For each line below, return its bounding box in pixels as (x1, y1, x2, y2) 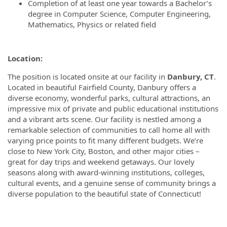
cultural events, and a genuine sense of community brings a (8, 178, 216, 188)
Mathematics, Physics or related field (28, 19, 156, 29)
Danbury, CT (167, 71, 214, 82)
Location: (8, 53, 43, 63)
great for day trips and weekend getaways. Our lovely (8, 157, 195, 167)
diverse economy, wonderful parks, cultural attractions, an (8, 93, 210, 103)
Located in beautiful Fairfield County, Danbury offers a (8, 82, 196, 92)
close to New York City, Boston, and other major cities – (8, 146, 200, 156)
